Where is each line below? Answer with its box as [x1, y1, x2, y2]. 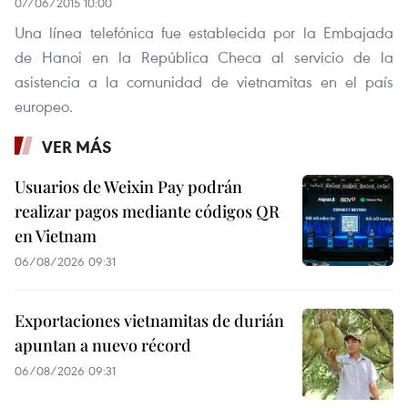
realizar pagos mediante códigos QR [15, 200, 280, 223]
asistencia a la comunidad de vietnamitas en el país [15, 71, 393, 93]
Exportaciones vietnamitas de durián [15, 310, 284, 332]
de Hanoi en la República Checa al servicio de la [15, 46, 393, 68]
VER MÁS [42, 136, 112, 158]
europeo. [15, 96, 73, 117]
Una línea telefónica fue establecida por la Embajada [15, 22, 393, 44]
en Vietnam [15, 225, 97, 248]
